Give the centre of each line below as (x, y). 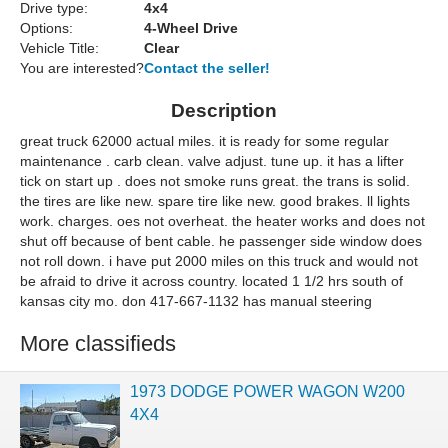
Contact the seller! (207, 68)
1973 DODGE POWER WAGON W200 (267, 391)
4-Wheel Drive (191, 28)
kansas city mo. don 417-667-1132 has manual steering (196, 301)
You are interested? (82, 68)
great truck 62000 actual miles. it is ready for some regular (204, 141)
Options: (46, 28)
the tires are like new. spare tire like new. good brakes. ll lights (215, 201)
